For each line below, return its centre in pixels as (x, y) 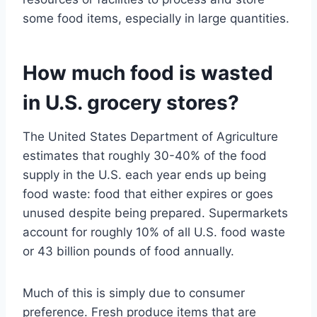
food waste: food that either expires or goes (148, 194)
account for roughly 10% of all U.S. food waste (154, 232)
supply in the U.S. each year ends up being (144, 175)
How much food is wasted (148, 73)
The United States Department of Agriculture (150, 137)
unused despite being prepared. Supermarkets (155, 213)
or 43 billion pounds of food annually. (128, 252)
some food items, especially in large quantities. (156, 19)
